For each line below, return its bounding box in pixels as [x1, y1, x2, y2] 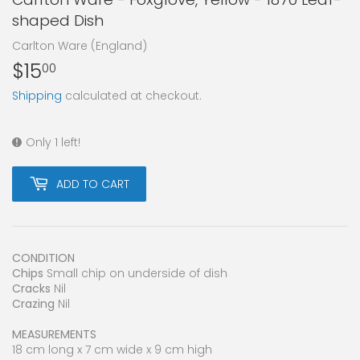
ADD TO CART [56, 175, 129, 192]
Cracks [12, 280, 51, 297]
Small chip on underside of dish [43, 265, 227, 282]
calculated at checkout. [62, 88, 202, 104]
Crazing [12, 296, 55, 313]
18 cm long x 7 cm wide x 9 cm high [12, 342, 212, 358]
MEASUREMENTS [12, 326, 96, 343]
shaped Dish [12, 10, 104, 31]
